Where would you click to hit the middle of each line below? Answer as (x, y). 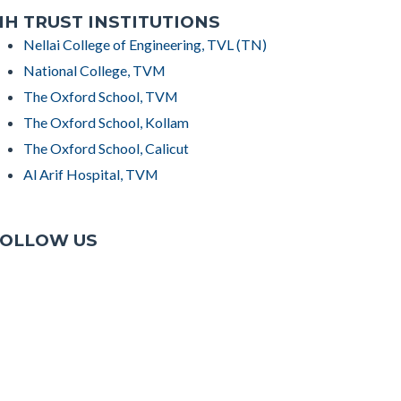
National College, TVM (94, 70)
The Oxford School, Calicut (106, 148)
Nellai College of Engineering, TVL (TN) (145, 44)
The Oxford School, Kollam (106, 122)
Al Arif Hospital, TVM (91, 174)
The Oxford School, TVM (101, 96)
